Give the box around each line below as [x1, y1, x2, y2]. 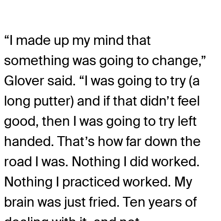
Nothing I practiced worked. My [4, 173, 192, 191]
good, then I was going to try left [4, 112, 197, 130]
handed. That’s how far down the [4, 133, 201, 150]
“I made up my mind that [4, 32, 151, 49]
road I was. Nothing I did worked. [4, 153, 200, 171]
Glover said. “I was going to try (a [4, 72, 200, 90]
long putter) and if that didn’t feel [4, 92, 200, 110]
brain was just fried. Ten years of [4, 193, 197, 211]
